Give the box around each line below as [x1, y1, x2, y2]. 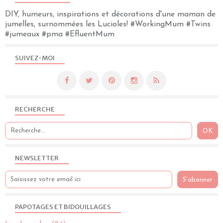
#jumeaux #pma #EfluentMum [5, 30, 114, 39]
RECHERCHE [15, 105, 55, 114]
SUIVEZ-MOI [15, 54, 55, 63]
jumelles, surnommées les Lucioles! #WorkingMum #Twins [5, 20, 211, 29]
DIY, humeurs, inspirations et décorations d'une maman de [5, 10, 216, 19]
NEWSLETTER [15, 154, 59, 163]
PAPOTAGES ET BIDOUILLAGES [15, 203, 111, 212]
